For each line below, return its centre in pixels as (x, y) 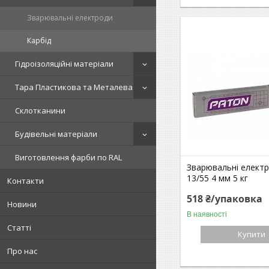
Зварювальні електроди (70, 18)
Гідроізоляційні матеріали (64, 64)
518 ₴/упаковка (225, 198)
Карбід (39, 41)
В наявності (207, 214)
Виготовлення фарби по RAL (68, 157)
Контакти (26, 181)
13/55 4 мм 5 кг (218, 178)
